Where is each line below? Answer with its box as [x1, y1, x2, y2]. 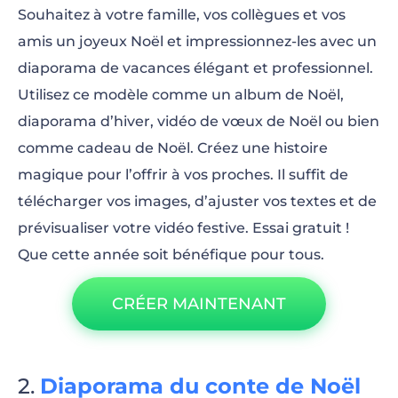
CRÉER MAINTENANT [112, 293, 286, 314]
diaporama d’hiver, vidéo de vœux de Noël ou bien [18, 112, 379, 130]
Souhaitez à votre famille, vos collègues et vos [18, 5, 346, 23]
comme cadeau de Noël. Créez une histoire [18, 139, 328, 156]
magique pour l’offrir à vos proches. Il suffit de [18, 165, 348, 183]
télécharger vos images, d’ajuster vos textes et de [18, 192, 377, 210]
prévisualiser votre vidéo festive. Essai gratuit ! [18, 219, 349, 236]
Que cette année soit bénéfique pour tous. [18, 245, 324, 263]
